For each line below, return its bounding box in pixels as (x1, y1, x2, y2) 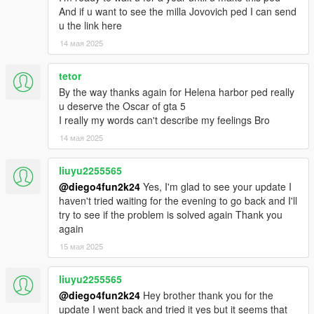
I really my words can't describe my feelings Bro (59, 113, 270, 128)
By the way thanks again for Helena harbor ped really (59, 85, 294, 100)
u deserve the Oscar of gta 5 (59, 99, 186, 114)
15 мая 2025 (60, 240, 103, 252)
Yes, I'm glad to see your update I (140, 179, 292, 194)
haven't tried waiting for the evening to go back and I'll (59, 193, 297, 208)
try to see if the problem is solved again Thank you (59, 207, 282, 222)
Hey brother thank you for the (140, 288, 273, 303)
